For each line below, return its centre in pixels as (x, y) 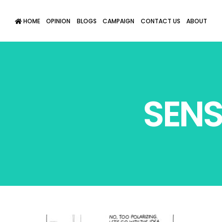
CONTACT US (160, 21)
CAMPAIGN (119, 21)
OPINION (58, 21)
